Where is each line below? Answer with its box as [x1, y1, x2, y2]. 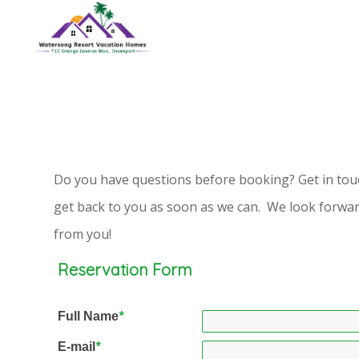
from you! [54, 224, 111, 243]
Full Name [57, 309, 119, 324]
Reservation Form [57, 260, 192, 280]
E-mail [57, 340, 95, 354]
